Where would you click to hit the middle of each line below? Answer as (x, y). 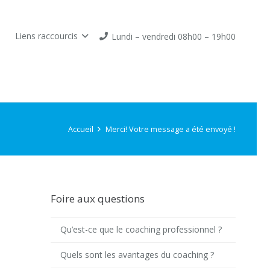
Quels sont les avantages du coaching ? (137, 255)
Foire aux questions (97, 199)
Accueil (80, 129)
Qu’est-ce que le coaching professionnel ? (141, 230)
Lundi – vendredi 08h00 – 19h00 (174, 36)
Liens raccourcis (47, 36)
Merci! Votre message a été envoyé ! (171, 129)
